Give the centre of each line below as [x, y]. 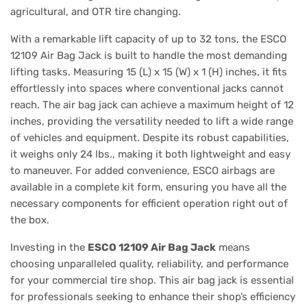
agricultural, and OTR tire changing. [96, 12]
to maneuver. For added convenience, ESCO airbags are [143, 171]
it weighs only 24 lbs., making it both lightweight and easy [150, 154]
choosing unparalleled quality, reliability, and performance [149, 264]
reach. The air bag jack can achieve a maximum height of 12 [152, 105]
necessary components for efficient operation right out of [149, 204]
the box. [30, 220]
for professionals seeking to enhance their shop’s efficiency [153, 297]
